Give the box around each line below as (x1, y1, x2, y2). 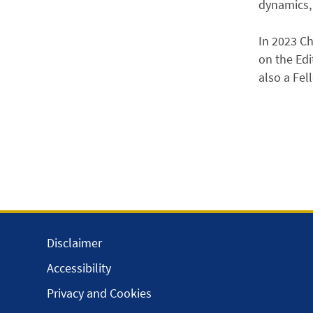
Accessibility (47, 260, 112, 276)
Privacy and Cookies (47, 285, 152, 301)
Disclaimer (47, 235, 103, 251)
